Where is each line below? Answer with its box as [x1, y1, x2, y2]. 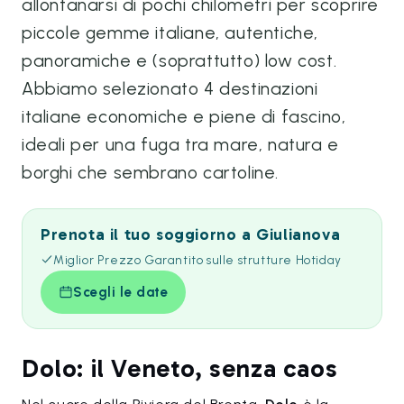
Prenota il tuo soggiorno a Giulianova [41, 225, 341, 244]
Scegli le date [73, 284, 169, 300]
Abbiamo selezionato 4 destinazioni [22, 78, 318, 99]
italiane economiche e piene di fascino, [22, 106, 346, 127]
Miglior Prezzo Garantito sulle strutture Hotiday [53, 252, 342, 267]
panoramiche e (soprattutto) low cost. [22, 50, 337, 71]
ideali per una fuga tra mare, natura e [22, 133, 339, 155]
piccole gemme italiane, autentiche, [22, 22, 319, 43]
